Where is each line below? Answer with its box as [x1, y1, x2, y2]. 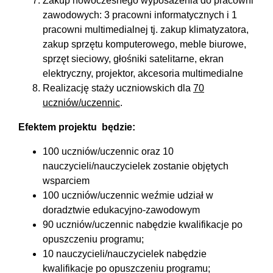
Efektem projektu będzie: [18, 122, 135, 133]
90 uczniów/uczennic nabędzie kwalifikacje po [43, 219, 243, 230]
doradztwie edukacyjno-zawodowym [43, 205, 200, 216]
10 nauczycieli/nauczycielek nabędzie [43, 249, 207, 260]
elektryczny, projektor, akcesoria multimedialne [43, 68, 243, 79]
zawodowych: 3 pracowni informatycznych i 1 [43, 10, 237, 21]
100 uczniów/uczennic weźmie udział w [43, 190, 213, 201]
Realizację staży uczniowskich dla [43, 83, 193, 94]
